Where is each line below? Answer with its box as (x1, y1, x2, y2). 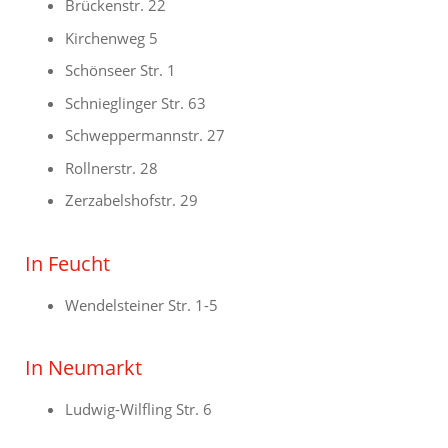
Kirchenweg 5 (65, 27, 158, 48)
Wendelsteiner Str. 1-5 (65, 294, 218, 315)
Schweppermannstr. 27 (65, 125, 225, 146)
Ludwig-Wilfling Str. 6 (65, 399, 212, 420)
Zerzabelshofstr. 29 (65, 190, 198, 211)
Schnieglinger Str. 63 (65, 92, 206, 113)
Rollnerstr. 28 (65, 157, 158, 178)
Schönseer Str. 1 (65, 60, 176, 81)
